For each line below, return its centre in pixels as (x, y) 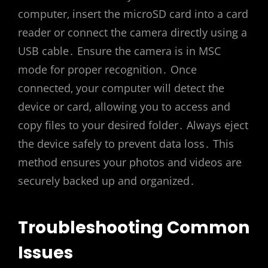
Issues (45, 253)
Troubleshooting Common (134, 228)
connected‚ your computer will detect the (121, 88)
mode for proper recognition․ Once (107, 70)
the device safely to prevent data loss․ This (126, 144)
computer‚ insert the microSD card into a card (133, 14)
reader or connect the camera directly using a (133, 33)
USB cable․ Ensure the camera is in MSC (119, 51)
